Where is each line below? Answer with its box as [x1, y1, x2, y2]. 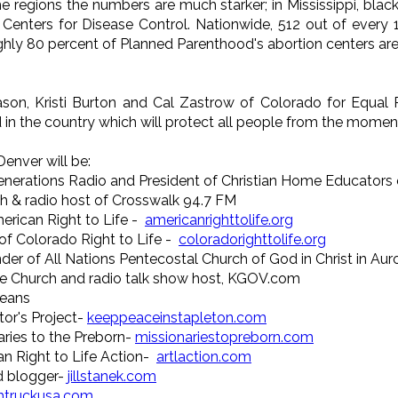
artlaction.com [156, 347, 251, 365]
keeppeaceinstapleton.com [87, 308, 267, 326]
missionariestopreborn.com [135, 328, 314, 346]
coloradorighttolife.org [179, 230, 326, 248]
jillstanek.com [68, 367, 156, 385]
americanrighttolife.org [145, 211, 293, 228]
